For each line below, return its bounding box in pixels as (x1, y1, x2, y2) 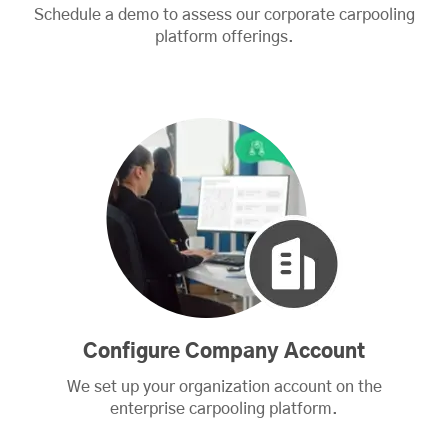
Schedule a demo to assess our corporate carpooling (33, 6, 415, 23)
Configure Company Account (83, 341, 365, 362)
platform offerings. (154, 28, 294, 45)
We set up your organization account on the (66, 378, 382, 395)
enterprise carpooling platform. (110, 400, 338, 417)
